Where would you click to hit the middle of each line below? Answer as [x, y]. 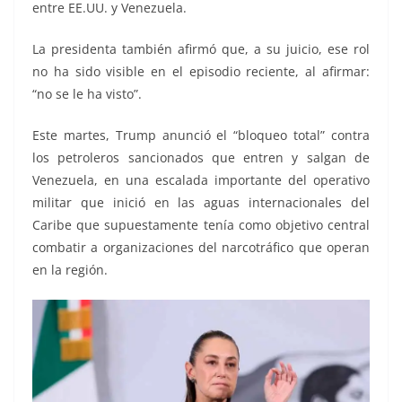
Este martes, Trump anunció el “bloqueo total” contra [201, 135]
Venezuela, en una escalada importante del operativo [201, 180]
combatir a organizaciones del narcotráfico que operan [201, 248]
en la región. [70, 270]
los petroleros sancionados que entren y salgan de [201, 158]
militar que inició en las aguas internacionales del [201, 203]
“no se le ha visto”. [87, 94]
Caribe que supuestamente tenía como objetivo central [201, 225]
